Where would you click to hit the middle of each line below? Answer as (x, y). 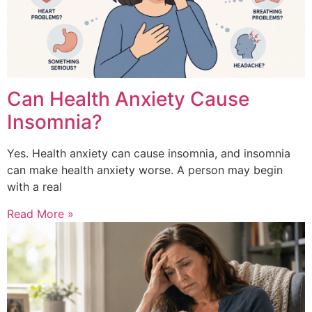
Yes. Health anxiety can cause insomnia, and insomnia (149, 154)
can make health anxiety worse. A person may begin (145, 170)
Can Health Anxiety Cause (128, 99)
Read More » (40, 213)
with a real (34, 187)
